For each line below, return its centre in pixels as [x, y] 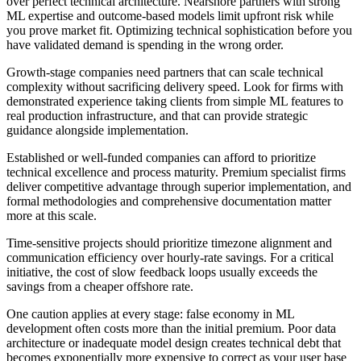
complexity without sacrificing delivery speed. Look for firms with [175, 87]
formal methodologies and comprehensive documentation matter [169, 201]
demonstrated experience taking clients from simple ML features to [175, 102]
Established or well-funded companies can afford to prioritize [161, 158]
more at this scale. [52, 216]
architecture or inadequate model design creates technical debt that [174, 343]
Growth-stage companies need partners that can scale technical [165, 73]
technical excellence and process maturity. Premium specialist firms [176, 172]
